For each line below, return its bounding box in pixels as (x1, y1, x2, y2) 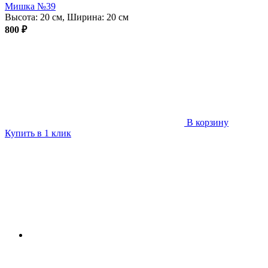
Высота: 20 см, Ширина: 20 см (5, 11, 129, 22)
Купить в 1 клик (5, 127, 71, 138)
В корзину (187, 117, 229, 127)
